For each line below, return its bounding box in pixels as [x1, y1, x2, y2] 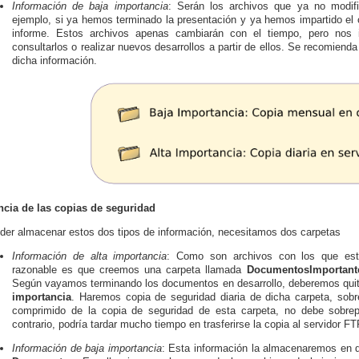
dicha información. [12, 54, 97, 67]
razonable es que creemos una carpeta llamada [12, 264, 247, 276]
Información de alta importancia [12, 250, 167, 262]
